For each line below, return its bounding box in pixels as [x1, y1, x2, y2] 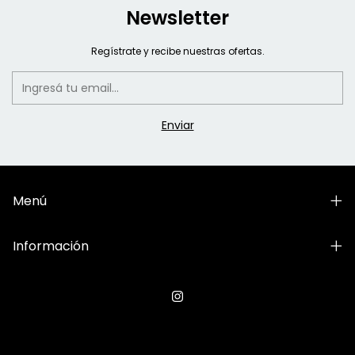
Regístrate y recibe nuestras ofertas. [90, 44, 265, 58]
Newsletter [126, 4, 229, 31]
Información [13, 236, 89, 255]
